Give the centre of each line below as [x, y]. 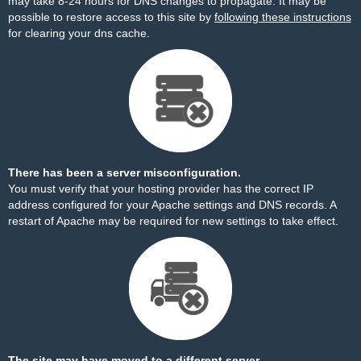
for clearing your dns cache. [79, 33]
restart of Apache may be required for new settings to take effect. [173, 221]
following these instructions [283, 17]
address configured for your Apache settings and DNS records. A [172, 205]
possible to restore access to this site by [111, 17]
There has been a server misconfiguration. [124, 172]
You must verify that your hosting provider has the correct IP [161, 189]
